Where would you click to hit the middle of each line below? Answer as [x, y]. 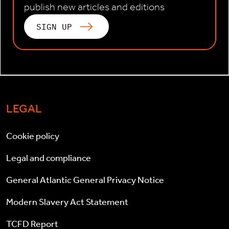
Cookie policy [33, 136]
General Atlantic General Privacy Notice [85, 180]
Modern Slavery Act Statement [67, 202]
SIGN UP [54, 26]
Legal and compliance [49, 158]
